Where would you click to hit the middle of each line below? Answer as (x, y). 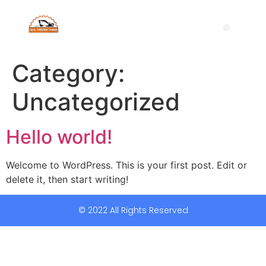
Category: (68, 73)
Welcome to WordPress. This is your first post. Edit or (126, 165)
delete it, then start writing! (67, 179)
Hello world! (59, 137)
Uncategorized (96, 102)
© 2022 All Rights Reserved (133, 210)
